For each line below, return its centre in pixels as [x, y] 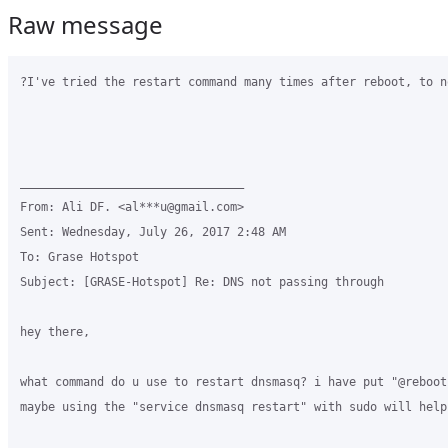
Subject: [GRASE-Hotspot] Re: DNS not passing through [202, 282]
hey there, [55, 332]
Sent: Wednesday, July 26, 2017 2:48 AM [153, 232]
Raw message [85, 24]
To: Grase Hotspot [79, 257]
